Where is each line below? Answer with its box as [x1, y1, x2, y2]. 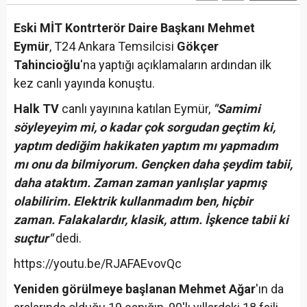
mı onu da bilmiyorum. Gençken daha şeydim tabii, [14, 156, 293, 171]
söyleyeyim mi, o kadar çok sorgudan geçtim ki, [14, 119, 275, 134]
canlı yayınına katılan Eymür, [59, 101, 213, 116]
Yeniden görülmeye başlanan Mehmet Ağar [14, 281, 256, 296]
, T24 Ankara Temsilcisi [49, 38, 177, 53]
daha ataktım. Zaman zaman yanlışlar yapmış [14, 175, 267, 190]
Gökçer [177, 38, 219, 53]
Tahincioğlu [14, 57, 80, 72]
